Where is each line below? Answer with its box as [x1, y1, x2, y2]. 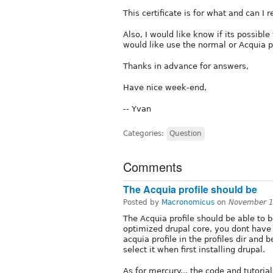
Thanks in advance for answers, [123, 61, 249, 71]
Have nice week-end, [123, 82, 207, 92]
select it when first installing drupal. [123, 244, 265, 254]
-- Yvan [123, 104, 151, 113]
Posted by [123, 197, 161, 207]
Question [169, 129, 202, 138]
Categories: [123, 129, 166, 138]
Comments [123, 157, 182, 175]
